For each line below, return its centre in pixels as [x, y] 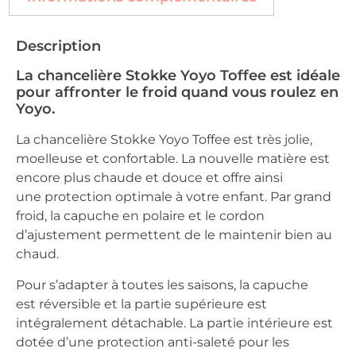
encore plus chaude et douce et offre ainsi [149, 178]
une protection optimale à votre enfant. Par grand [174, 197]
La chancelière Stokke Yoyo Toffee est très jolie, [164, 140]
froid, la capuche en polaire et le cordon [140, 216]
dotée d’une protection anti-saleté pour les [153, 342]
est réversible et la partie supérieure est [141, 304]
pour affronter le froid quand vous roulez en [177, 93]
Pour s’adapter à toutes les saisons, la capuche [162, 284]
